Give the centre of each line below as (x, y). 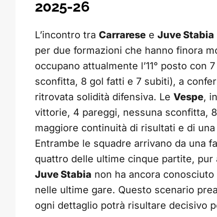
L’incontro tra (67, 35)
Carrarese (122, 35)
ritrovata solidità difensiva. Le (104, 97)
